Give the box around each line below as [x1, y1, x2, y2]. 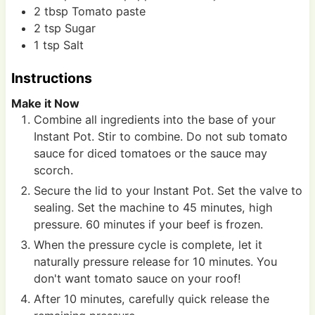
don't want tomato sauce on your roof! [33, 271, 245, 286]
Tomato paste [71, 4, 146, 18]
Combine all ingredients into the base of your [33, 112, 276, 127]
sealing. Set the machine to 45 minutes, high [33, 200, 273, 215]
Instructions [11, 70, 92, 87]
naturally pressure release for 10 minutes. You [33, 255, 277, 269]
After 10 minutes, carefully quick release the [33, 292, 269, 307]
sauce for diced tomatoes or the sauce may [33, 146, 267, 161]
